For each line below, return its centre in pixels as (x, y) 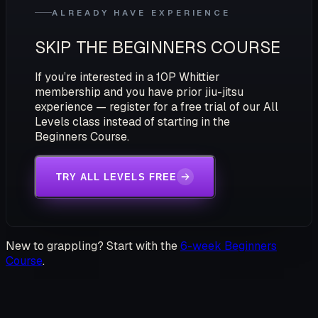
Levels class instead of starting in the (132, 122)
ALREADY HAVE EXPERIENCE (142, 12)
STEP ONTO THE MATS (96, 311)
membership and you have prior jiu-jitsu (139, 92)
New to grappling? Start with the (92, 246)
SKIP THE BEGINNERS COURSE (158, 48)
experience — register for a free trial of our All (157, 107)
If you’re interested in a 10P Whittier (127, 77)
